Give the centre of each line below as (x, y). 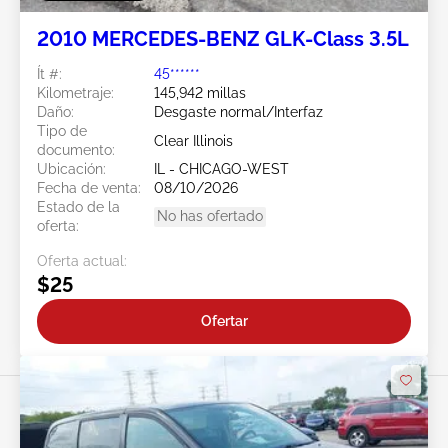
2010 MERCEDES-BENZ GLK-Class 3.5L (223, 39)
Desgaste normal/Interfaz (238, 112)
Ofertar (224, 320)
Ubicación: (71, 169)
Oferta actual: (82, 261)
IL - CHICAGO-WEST (221, 169)
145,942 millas (200, 93)
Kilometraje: (75, 93)
